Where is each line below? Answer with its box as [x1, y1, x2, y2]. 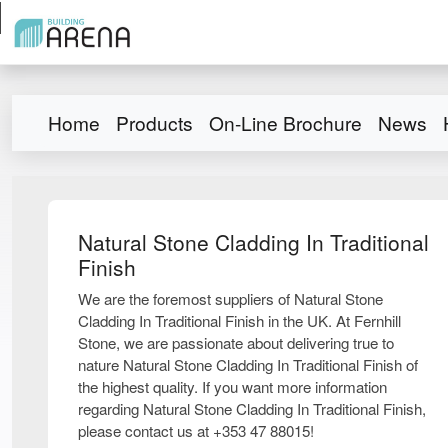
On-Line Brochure [209, 108, 362, 136]
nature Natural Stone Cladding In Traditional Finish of [78, 353, 418, 375]
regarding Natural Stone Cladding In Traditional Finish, [78, 397, 426, 419]
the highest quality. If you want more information [78, 375, 387, 397]
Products [116, 108, 193, 136]
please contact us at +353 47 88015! [78, 419, 314, 441]
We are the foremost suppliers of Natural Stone [78, 287, 383, 309]
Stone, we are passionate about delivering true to [78, 331, 394, 353]
